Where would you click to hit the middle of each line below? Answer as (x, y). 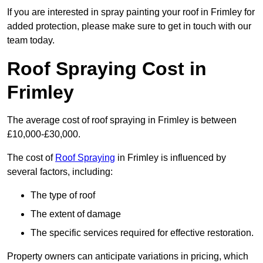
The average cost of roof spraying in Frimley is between (122, 120)
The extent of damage (76, 214)
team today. (31, 41)
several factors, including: (60, 172)
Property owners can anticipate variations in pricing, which (128, 257)
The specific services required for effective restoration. (142, 233)
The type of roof (63, 195)
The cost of (31, 158)
